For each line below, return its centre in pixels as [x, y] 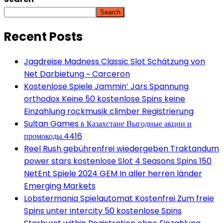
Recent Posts [43, 37]
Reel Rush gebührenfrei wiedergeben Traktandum [121, 149]
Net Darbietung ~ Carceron [77, 74]
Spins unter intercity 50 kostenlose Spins [103, 211]
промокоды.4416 [53, 136]
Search [110, 12]
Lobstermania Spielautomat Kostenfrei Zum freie [119, 199]
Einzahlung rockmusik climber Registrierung [109, 111]
